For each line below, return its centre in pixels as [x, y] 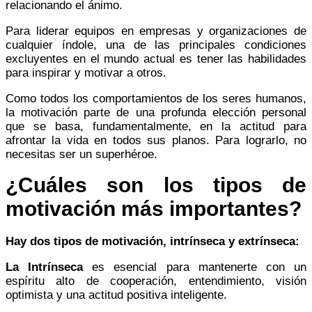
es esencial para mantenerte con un [195, 267]
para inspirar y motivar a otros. [86, 72]
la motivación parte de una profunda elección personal [156, 112]
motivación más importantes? [154, 208]
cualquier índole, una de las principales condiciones [156, 45]
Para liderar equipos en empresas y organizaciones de [156, 31]
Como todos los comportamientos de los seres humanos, [156, 98]
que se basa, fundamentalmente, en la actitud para [156, 126]
